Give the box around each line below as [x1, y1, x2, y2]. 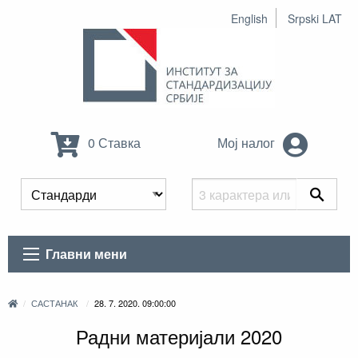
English [231, 10, 268, 26]
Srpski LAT [288, 10, 342, 26]
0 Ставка [85, 133, 141, 153]
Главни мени [46, 245, 128, 264]
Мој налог [217, 133, 278, 153]
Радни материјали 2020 [76, 322, 282, 351]
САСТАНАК [31, 296, 78, 310]
